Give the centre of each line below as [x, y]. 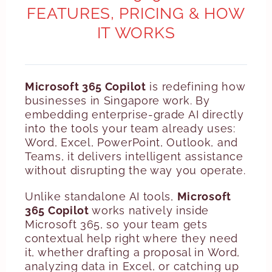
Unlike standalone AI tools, [101, 196]
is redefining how [195, 87]
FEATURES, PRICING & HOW [136, 13]
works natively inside [149, 210]
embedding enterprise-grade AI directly [134, 114]
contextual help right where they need [131, 238]
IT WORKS [136, 33]
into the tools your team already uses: [130, 128]
